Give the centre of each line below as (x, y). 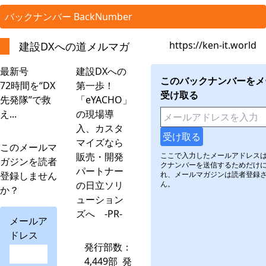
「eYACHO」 (104, 100)
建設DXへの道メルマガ (74, 46)
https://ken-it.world (213, 45)
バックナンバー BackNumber (69, 17)
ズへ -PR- (99, 214)
